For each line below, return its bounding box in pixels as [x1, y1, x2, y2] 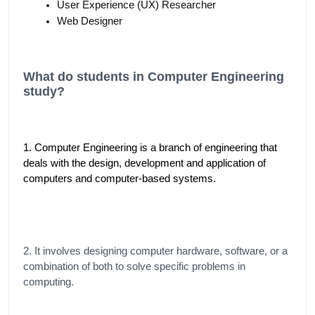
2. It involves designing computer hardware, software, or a [23, 245, 288, 257]
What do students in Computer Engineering [23, 69, 284, 84]
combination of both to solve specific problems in [23, 260, 245, 272]
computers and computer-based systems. [23, 173, 216, 185]
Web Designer [57, 15, 122, 27]
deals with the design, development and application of [23, 157, 266, 169]
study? [23, 84, 65, 98]
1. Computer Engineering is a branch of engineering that [23, 142, 277, 154]
